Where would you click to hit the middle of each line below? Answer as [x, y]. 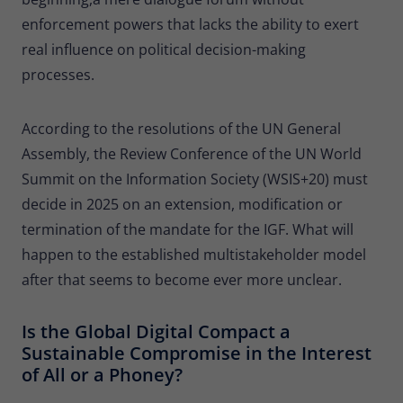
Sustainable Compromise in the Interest [197, 353]
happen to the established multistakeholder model [194, 254]
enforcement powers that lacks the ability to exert [190, 24]
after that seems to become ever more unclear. [182, 279]
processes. [58, 74]
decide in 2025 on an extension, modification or [182, 204]
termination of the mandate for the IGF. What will [188, 229]
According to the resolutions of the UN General [181, 128]
